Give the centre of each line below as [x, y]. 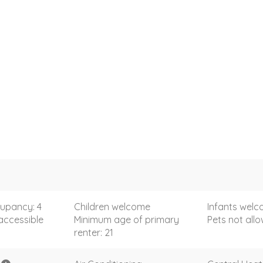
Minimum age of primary [126, 219]
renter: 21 [93, 232]
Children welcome [112, 206]
